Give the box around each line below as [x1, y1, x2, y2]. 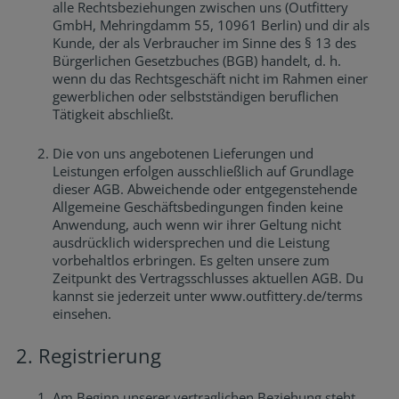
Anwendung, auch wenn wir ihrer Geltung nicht [53, 216, 342, 233]
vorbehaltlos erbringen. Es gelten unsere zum [53, 251, 330, 269]
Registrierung [38, 342, 162, 369]
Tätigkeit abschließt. [53, 105, 175, 123]
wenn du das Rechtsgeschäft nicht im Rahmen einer [53, 69, 369, 87]
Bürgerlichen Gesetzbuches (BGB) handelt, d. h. [53, 52, 342, 69]
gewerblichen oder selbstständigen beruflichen [53, 87, 339, 105]
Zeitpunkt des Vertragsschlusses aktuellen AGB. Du [53, 269, 364, 287]
